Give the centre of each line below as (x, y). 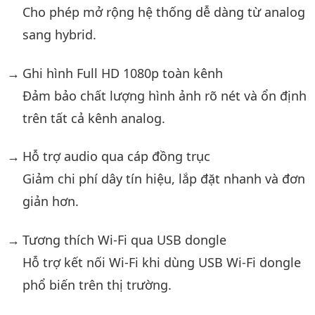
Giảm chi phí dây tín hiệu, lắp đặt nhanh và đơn (163, 179)
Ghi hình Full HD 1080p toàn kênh (122, 73)
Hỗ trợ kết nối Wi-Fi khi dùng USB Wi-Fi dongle (161, 262)
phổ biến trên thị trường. (97, 284)
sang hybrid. (59, 34)
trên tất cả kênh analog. (94, 118)
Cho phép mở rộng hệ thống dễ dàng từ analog (163, 12)
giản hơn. (50, 201)
